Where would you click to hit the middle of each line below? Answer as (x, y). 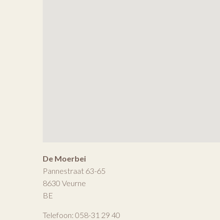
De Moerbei (64, 158)
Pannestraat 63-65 (74, 170)
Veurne (74, 183)
